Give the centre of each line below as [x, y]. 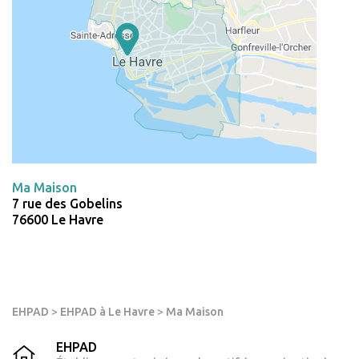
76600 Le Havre [58, 220]
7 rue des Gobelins [67, 204]
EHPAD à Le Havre [107, 312]
